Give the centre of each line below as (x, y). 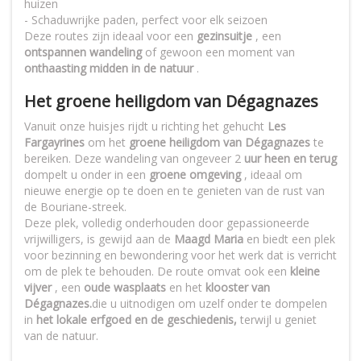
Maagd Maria (209, 239)
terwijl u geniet (277, 320)
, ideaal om (272, 175)
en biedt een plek (289, 239)
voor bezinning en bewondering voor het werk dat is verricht (180, 255)
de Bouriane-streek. (75, 207)
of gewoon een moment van (218, 52)
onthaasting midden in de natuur (109, 68)
